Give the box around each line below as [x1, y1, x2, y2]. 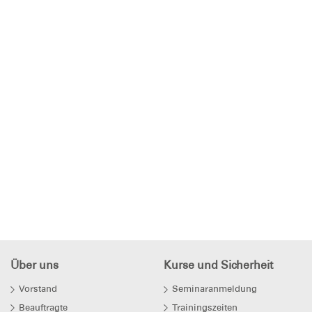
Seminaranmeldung [172, 283, 258, 295]
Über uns [10, 258, 58, 272]
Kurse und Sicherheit [164, 258, 274, 272]
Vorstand [19, 283, 57, 295]
